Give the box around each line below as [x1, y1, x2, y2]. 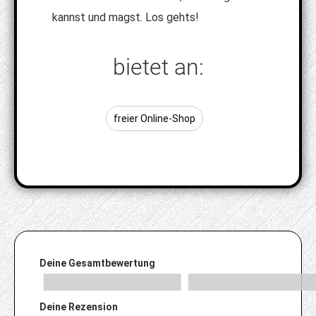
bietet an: [112, 53, 204, 80]
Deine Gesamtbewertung [39, 257, 155, 269]
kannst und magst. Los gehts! [52, 10, 199, 24]
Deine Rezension [39, 301, 118, 313]
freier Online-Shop [114, 112, 195, 124]
